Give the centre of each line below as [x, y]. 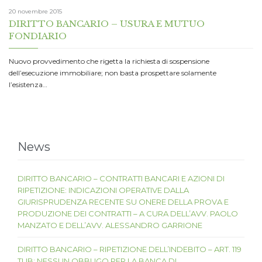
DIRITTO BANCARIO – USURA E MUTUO [107, 24]
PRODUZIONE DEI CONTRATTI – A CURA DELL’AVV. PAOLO [128, 214]
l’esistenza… [28, 85]
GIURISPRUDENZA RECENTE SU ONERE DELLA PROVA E [123, 202]
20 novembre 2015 [35, 12]
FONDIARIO [38, 36]
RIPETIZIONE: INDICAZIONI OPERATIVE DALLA [103, 190]
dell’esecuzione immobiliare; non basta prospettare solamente [113, 73]
